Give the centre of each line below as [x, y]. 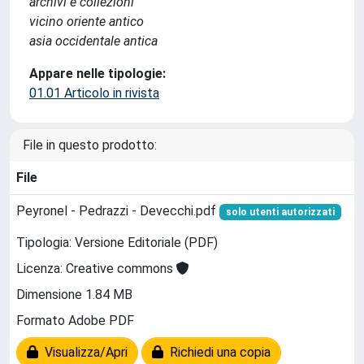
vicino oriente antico [87, 22]
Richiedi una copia [217, 353]
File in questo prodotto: [90, 145]
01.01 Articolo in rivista [94, 93]
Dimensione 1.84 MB [74, 295]
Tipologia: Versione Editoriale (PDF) [117, 243]
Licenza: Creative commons [96, 269]
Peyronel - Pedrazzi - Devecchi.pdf [118, 211]
